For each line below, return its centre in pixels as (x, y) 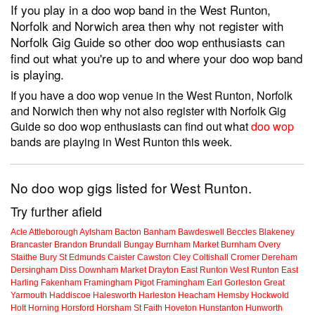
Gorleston (243, 283)
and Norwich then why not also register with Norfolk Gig (148, 111)
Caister (121, 258)
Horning (44, 308)
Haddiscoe (70, 296)
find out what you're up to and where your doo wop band (156, 58)
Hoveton (181, 308)
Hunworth (264, 308)
